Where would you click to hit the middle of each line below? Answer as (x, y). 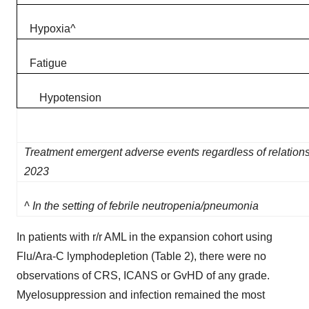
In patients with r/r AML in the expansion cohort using (144, 237)
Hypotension (65, 98)
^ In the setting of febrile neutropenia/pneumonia (143, 206)
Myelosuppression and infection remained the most (141, 295)
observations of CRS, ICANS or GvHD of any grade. (143, 276)
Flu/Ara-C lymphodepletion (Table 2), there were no (141, 256)
